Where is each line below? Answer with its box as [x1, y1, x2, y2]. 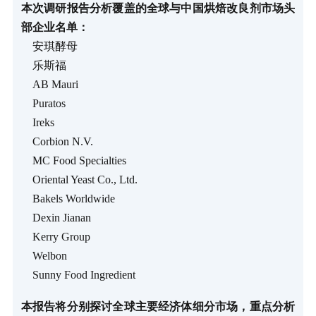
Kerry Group [20, 230, 90, 243]
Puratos [20, 97, 66, 109]
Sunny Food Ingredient [20, 268, 135, 281]
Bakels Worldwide [20, 192, 115, 205]
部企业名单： [20, 20, 89, 33]
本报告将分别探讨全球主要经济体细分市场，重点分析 [20, 300, 296, 312]
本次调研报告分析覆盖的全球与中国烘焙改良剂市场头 [20, 1, 296, 14]
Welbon [20, 249, 67, 262]
